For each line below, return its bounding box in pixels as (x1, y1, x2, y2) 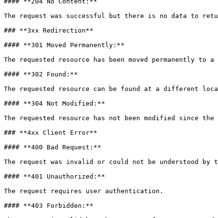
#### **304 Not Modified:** (4, 100, 105, 107)
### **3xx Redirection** (4, 27, 93, 34)
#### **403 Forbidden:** (4, 202, 93, 209)
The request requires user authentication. (4, 187, 163, 195)
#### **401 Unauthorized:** (4, 173, 105, 180)
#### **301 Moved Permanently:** (4, 41, 125, 49)
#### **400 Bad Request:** (4, 144, 101, 151)
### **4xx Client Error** (4, 129, 97, 136)
